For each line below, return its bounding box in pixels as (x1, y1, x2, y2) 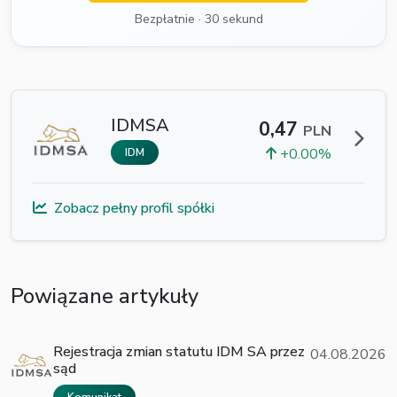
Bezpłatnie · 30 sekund (134, 10, 263, 27)
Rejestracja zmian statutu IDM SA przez (53, 341, 305, 362)
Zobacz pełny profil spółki (54, 198, 214, 218)
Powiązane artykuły (11, 281, 198, 310)
